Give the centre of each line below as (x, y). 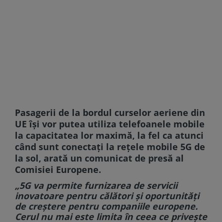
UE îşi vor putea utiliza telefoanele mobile (110, 124)
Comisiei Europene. (58, 169)
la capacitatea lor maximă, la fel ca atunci (109, 135)
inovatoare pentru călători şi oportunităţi (107, 195)
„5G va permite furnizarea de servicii (96, 185)
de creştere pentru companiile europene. (106, 206)
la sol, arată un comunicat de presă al (99, 158)
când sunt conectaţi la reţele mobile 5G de (110, 146)
